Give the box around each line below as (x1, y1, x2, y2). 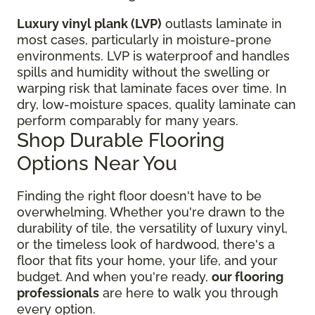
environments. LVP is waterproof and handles (17, 49, 290, 63)
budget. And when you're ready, (17, 269, 212, 284)
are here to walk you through (99, 285, 278, 300)
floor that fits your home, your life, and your (17, 253, 278, 268)
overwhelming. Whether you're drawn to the (17, 205, 285, 219)
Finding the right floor (17, 188, 147, 203)
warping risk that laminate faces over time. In (17, 81, 287, 96)
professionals (17, 285, 99, 300)
